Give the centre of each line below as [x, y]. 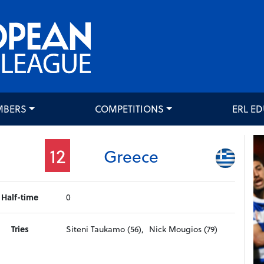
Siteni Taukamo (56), [105, 229]
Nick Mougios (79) [184, 229]
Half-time [20, 197]
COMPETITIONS [129, 109]
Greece [131, 156]
